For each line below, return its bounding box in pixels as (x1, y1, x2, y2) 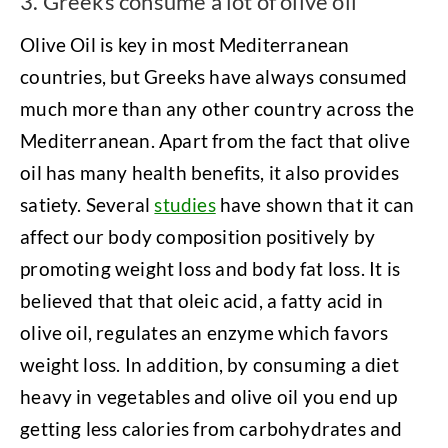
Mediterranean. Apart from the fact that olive (20, 128, 410, 152)
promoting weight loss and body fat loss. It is (20, 256, 400, 280)
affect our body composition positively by (20, 224, 375, 248)
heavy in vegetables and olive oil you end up (20, 384, 398, 408)
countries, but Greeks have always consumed (20, 64, 408, 88)
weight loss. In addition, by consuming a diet (20, 352, 399, 376)
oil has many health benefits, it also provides (20, 160, 399, 184)
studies (154, 192, 216, 216)
